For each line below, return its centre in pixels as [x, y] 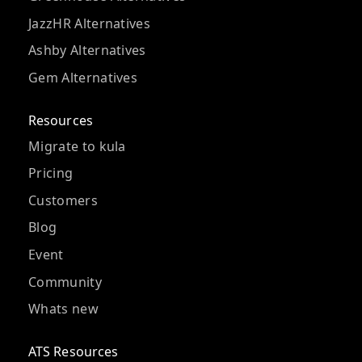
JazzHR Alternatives [90, 23]
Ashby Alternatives [87, 51]
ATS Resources [74, 351]
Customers [63, 200]
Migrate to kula [77, 146]
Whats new [63, 309]
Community [65, 282]
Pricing [51, 173]
